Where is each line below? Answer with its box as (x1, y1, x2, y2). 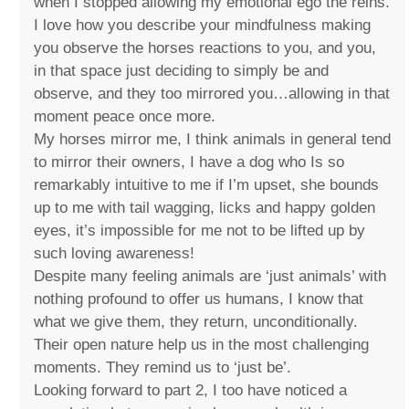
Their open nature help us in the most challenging (34, 336, 370, 354)
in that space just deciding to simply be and (34, 62, 330, 80)
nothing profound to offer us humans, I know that (34, 290, 364, 309)
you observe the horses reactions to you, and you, (34, 39, 377, 58)
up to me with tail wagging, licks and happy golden (34, 199, 376, 217)
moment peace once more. (34, 108, 216, 126)
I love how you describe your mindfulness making (34, 16, 372, 35)
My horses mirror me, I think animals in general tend (34, 131, 392, 149)
